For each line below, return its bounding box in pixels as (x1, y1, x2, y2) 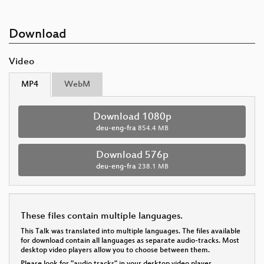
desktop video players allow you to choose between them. (21, 246, 210, 255)
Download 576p (95, 150, 169, 162)
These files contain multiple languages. (21, 211, 183, 223)
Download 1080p (93, 111, 171, 124)
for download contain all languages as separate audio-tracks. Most (21, 237, 239, 246)
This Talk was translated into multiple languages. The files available (21, 227, 240, 236)
